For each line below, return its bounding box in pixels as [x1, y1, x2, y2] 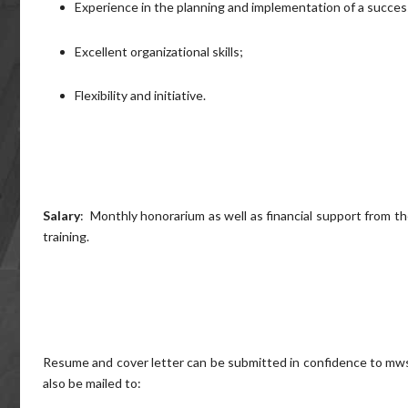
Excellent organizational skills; [75, 43, 243, 59]
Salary [43, 207, 80, 223]
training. [43, 228, 95, 244]
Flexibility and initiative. [75, 87, 206, 103]
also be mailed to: [43, 374, 141, 391]
